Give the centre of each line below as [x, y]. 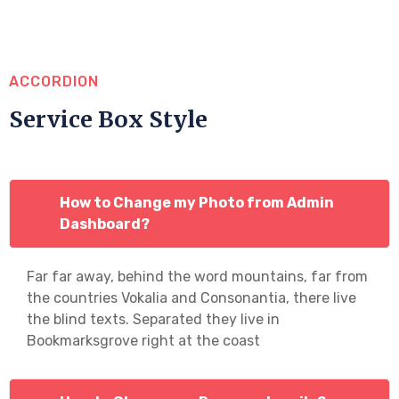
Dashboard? [105, 224]
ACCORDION [54, 81]
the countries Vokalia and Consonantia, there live [191, 297]
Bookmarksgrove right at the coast [143, 340]
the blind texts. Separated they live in [153, 319]
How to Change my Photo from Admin [197, 202]
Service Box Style [108, 119]
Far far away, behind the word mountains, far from [197, 276]
